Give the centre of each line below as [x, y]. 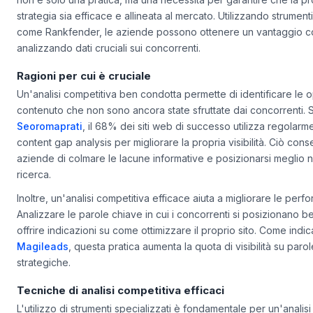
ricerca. [34, 191]
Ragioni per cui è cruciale [84, 92]
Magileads [43, 263]
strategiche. [44, 279]
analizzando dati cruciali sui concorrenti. [109, 65]
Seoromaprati [50, 143]
